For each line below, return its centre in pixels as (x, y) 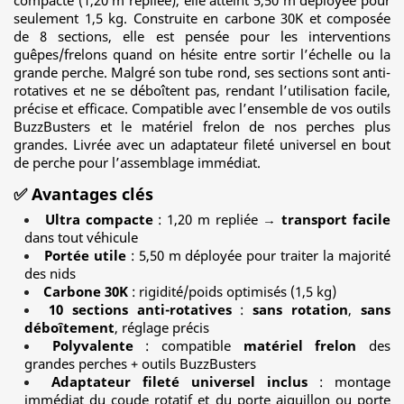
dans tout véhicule (81, 237)
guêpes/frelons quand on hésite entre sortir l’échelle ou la (202, 54)
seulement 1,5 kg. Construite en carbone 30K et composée (202, 18)
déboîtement (69, 327)
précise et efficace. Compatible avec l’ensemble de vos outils (202, 108)
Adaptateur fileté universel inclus (179, 381)
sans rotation (301, 309)
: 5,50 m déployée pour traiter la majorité (258, 255)
